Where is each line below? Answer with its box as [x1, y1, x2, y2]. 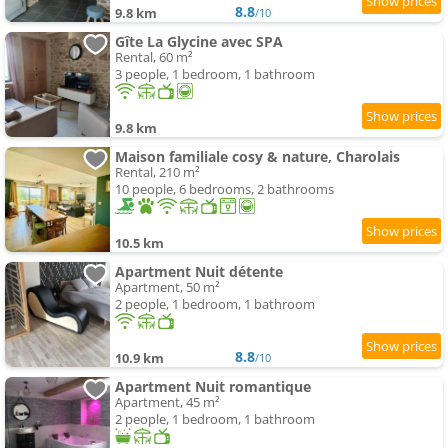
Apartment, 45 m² [115, 393, 220, 412]
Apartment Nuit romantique [115, 377, 311, 397]
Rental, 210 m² [115, 163, 200, 182]
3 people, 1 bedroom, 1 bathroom [115, 65, 315, 84]
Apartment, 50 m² [115, 278, 220, 297]
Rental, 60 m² [115, 48, 193, 67]
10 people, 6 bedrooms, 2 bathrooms [115, 180, 334, 199]
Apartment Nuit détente [115, 262, 283, 282]
